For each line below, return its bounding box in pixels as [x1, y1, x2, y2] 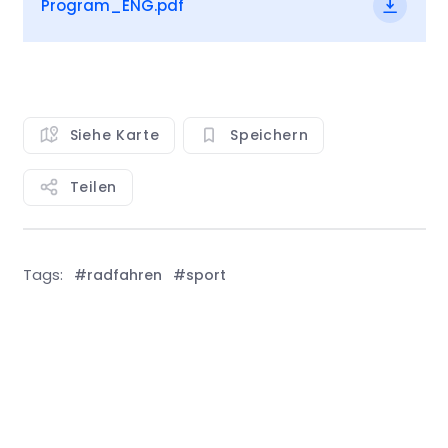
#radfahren [73, 265, 162, 285]
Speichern [230, 125, 309, 145]
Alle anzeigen [306, 407, 403, 428]
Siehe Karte [69, 125, 160, 145]
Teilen [69, 177, 117, 197]
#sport [173, 265, 226, 285]
